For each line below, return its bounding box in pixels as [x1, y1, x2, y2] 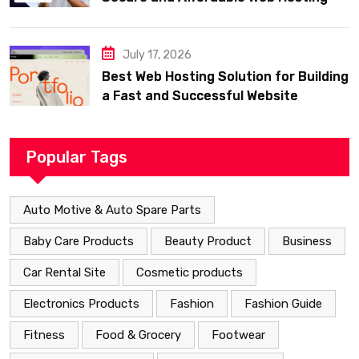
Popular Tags [26, 147, 127, 167]
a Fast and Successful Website [102, 88, 298, 104]
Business [282, 234, 332, 249]
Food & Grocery [95, 328, 181, 343]
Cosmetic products [136, 265, 243, 280]
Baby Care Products [23, 234, 134, 249]
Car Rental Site [23, 265, 106, 280]
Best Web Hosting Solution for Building [102, 69, 349, 85]
